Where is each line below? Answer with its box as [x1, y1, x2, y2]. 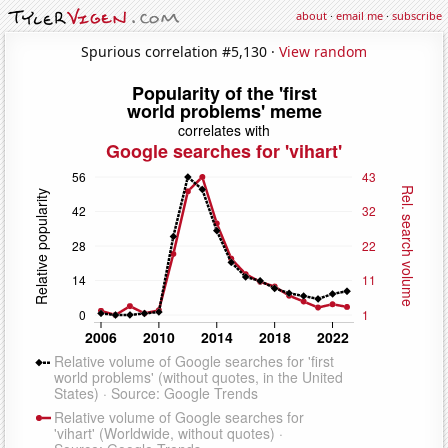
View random [279, 41, 367, 61]
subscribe [392, 8, 442, 23]
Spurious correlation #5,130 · [81, 41, 279, 61]
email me [336, 8, 383, 23]
